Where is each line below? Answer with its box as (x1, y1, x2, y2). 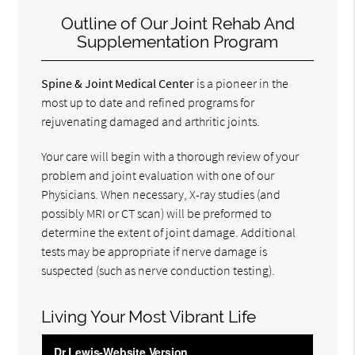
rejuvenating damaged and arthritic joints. (41, 113, 261, 130)
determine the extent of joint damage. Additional (41, 224, 296, 241)
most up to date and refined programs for (41, 94, 255, 111)
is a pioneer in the (194, 75, 289, 92)
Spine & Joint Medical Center (41, 75, 195, 92)
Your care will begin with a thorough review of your (41, 148, 300, 165)
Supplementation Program (77, 32, 278, 52)
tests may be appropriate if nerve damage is (41, 243, 268, 260)
